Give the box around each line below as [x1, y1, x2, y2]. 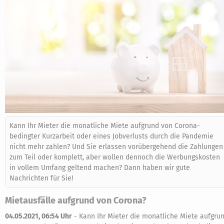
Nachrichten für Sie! [9, 174, 73, 182]
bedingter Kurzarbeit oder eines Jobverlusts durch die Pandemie [9, 132, 213, 140]
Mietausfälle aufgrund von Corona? [5, 195, 146, 206]
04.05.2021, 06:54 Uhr [5, 212, 72, 220]
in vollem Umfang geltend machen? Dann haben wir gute [9, 163, 190, 172]
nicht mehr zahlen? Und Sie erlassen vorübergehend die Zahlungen [9, 142, 223, 151]
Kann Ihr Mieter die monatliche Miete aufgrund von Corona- [9, 121, 200, 130]
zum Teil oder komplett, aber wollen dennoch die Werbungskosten [9, 153, 220, 161]
